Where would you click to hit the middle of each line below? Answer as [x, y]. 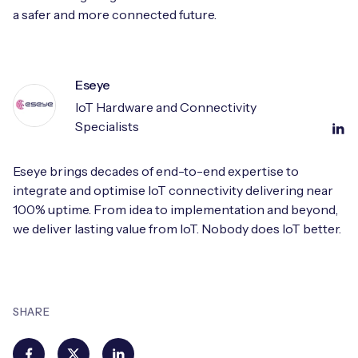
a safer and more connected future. [115, 15]
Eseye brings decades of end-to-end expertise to [156, 171]
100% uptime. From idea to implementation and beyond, [175, 210]
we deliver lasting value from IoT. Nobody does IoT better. [177, 229]
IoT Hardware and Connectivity [166, 107]
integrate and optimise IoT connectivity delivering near [173, 191]
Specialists [107, 127]
